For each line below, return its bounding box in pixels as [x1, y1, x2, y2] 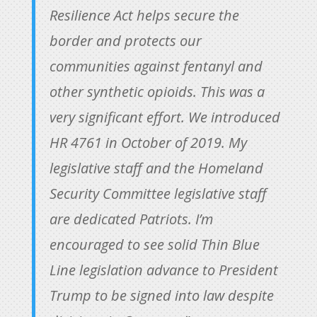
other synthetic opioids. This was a [49, 82, 265, 101]
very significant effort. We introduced [49, 108, 280, 127]
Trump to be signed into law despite [49, 286, 274, 305]
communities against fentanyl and [49, 57, 263, 76]
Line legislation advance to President [49, 260, 278, 279]
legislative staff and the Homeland [49, 158, 263, 178]
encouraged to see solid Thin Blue [49, 235, 260, 254]
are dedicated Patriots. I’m [49, 209, 213, 229]
